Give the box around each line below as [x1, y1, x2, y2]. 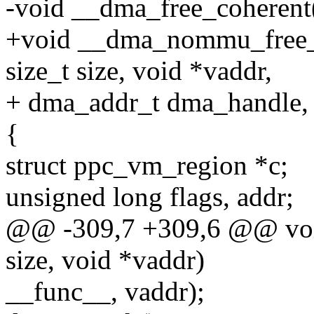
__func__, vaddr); [6, 276, 205, 307]
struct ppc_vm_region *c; [6, 150, 288, 181]
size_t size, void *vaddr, [6, 55, 272, 86]
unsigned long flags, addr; [6, 182, 294, 212]
